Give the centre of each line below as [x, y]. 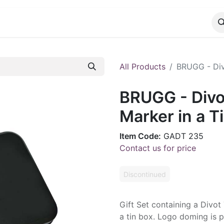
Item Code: [140, 136]
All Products [142, 66]
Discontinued [145, 174]
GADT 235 [182, 136]
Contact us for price [158, 148]
